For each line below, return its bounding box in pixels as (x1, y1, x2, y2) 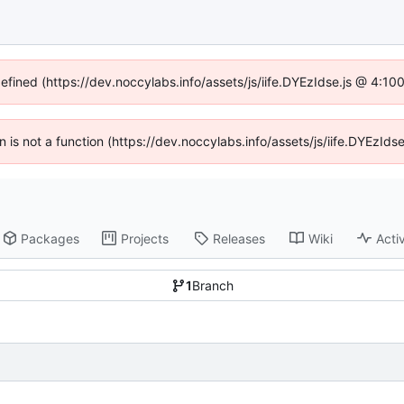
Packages (21, 230, 80, 246)
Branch (191, 278, 234, 294)
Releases (213, 230, 266, 246)
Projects (121, 230, 170, 246)
